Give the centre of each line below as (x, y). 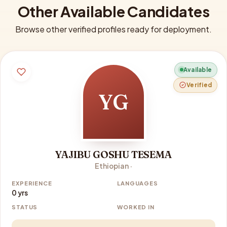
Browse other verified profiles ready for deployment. (113, 29)
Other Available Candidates (113, 11)
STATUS (25, 206)
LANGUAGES (138, 183)
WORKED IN (136, 206)
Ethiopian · (113, 166)
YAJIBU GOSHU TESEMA (113, 154)
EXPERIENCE (32, 183)
